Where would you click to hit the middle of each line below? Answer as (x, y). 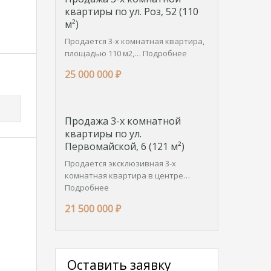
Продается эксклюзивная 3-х (120, 163)
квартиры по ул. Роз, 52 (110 (132, 11)
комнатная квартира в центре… (127, 175)
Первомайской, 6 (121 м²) (125, 146)
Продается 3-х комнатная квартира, (135, 41)
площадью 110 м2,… (104, 53)
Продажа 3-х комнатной (123, 121)
